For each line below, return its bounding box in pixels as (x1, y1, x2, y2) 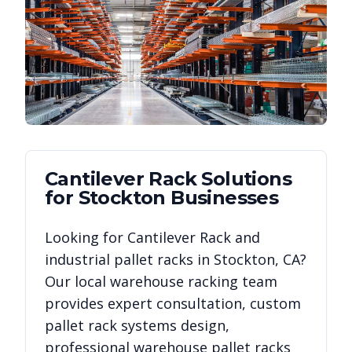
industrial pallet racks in (45, 250, 214, 269)
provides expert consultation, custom (45, 294, 301, 313)
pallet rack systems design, (45, 316, 229, 335)
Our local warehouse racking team (45, 272, 277, 291)
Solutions (196, 167, 292, 191)
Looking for (45, 228, 127, 247)
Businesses (165, 186, 279, 210)
